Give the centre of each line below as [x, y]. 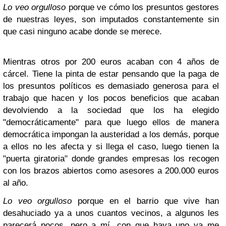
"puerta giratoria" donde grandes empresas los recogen [111, 159]
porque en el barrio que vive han [146, 201]
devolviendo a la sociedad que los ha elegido [111, 110]
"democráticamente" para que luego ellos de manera [111, 122]
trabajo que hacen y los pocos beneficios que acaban [111, 98]
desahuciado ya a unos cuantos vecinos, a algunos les [111, 213]
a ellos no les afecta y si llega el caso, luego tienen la [111, 147]
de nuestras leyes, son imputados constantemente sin [111, 19]
